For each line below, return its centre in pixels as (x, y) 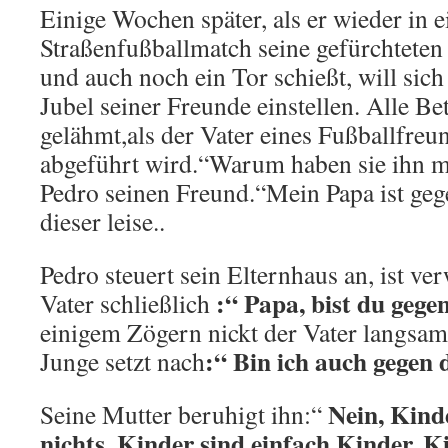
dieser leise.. (102, 221)
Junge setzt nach (122, 361)
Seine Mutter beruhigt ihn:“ (184, 414)
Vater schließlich (128, 303)
